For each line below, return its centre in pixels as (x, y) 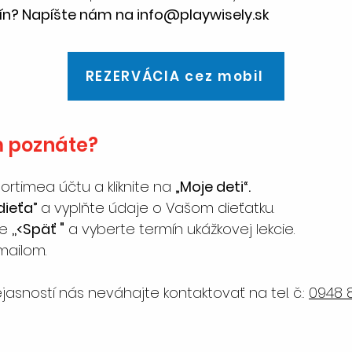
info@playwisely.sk (203, 15)
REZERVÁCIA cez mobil (174, 76)
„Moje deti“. (213, 187)
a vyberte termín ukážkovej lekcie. (180, 229)
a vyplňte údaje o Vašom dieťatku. (159, 208)
